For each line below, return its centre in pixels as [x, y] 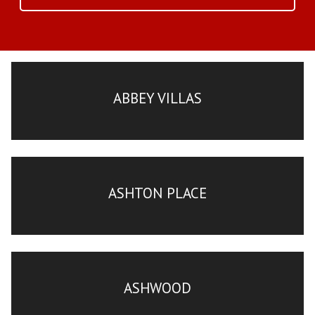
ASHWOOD [157, 288]
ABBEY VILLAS [157, 98]
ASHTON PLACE [157, 193]
